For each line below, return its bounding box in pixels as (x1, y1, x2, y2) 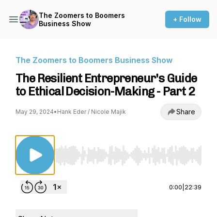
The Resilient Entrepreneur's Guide (15, 71, 197, 85)
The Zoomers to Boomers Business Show (15, 55, 172, 65)
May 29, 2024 (15, 108, 54, 115)
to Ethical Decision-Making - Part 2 (15, 84, 195, 98)
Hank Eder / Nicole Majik (57, 108, 126, 115)
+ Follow (173, 15, 201, 23)
